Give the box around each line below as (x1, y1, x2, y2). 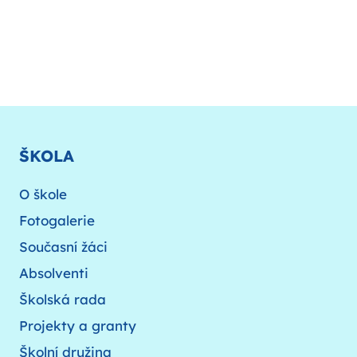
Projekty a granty (19, 316, 136, 334)
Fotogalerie (19, 211, 95, 229)
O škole (19, 185, 67, 202)
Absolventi (19, 264, 88, 281)
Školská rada (19, 290, 106, 308)
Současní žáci (19, 237, 108, 255)
